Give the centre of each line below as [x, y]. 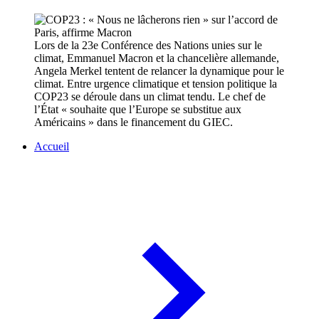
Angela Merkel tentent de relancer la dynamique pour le [159, 71]
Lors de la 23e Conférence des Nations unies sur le [148, 46]
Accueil [52, 147]
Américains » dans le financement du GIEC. [134, 122]
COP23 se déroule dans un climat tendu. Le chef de [150, 97]
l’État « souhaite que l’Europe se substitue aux [138, 110]
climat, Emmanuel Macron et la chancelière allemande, [157, 58]
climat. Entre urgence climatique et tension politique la [156, 84]
